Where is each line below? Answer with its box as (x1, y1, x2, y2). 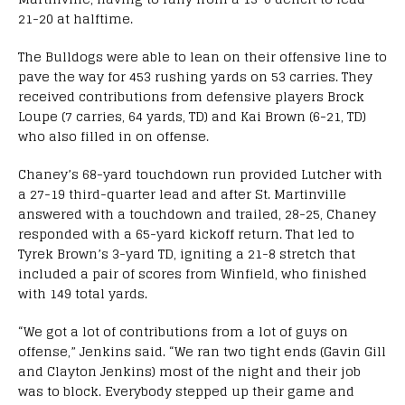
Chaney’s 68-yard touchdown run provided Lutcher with (18, 162, 382, 185)
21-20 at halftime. (18, 6, 133, 30)
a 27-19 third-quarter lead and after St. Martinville (18, 182, 346, 205)
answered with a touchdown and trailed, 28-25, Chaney (18, 202, 376, 225)
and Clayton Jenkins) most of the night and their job (18, 359, 361, 382)
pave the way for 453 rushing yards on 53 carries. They (18, 64, 372, 88)
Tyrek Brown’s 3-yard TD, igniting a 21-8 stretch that (18, 241, 355, 265)
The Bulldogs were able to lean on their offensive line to (18, 44, 387, 68)
